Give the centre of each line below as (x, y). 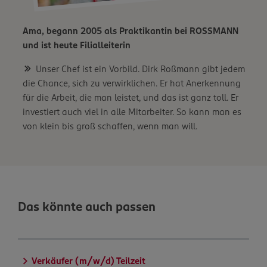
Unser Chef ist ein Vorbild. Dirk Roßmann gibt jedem (140, 69)
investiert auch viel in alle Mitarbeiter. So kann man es (132, 111)
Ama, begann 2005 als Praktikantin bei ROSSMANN (131, 31)
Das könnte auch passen (87, 207)
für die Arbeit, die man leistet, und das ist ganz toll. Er (131, 97)
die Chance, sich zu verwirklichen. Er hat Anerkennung (132, 83)
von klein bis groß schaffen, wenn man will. (110, 126)
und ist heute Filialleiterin (77, 45)
